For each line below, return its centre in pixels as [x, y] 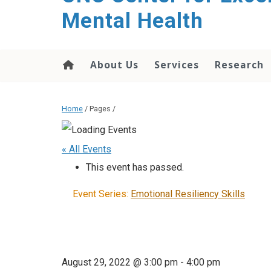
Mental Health [132, 21]
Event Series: [102, 194]
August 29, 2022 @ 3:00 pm [120, 263]
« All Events [87, 149]
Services [177, 65]
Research [239, 65]
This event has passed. [135, 168]
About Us [114, 65]
